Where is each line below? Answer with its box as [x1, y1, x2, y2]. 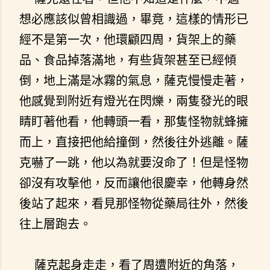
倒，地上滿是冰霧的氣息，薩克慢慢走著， [19, 72, 248, 88]
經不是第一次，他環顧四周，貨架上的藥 [19, 31, 236, 47]
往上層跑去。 [19, 216, 92, 231]
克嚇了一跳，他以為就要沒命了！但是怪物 [19, 154, 248, 170]
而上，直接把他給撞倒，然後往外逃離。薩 [19, 134, 248, 149]
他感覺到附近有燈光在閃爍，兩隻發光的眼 [19, 93, 248, 108]
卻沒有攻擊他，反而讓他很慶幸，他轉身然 [19, 175, 248, 190]
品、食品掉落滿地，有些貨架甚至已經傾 [19, 52, 236, 67]
